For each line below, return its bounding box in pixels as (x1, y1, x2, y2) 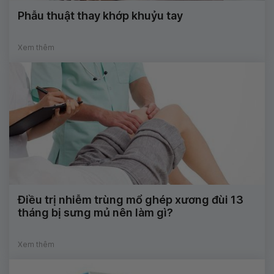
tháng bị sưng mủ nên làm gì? (18, 206, 173, 220)
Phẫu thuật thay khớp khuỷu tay (18, 9, 183, 23)
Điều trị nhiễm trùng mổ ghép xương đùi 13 (18, 193, 243, 207)
